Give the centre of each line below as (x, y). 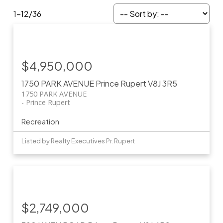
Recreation (40, 122)
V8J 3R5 (162, 84)
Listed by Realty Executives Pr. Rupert (78, 141)
